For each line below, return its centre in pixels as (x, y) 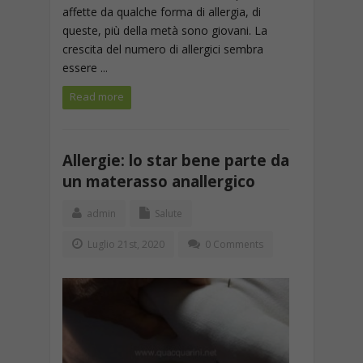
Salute (168, 214)
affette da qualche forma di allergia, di (161, 12)
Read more (96, 96)
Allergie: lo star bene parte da (175, 160)
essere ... (85, 68)
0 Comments (234, 244)
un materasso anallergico (158, 181)
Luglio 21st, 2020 (124, 244)
